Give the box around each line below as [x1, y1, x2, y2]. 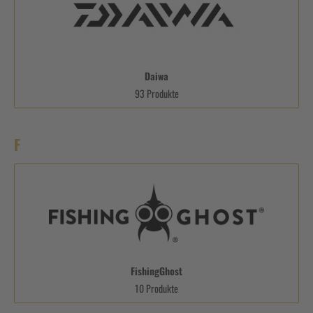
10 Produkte [135, 280, 178, 296]
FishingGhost [131, 263, 182, 278]
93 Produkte [134, 85, 179, 101]
